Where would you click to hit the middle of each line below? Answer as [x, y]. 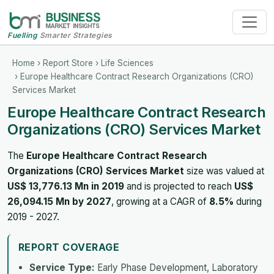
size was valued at [224, 171]
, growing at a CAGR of [160, 201]
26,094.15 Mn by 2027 [59, 201]
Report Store [68, 63]
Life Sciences [127, 63]
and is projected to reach [179, 186]
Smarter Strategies [75, 35]
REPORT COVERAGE [69, 247]
